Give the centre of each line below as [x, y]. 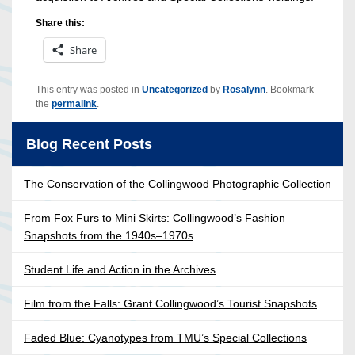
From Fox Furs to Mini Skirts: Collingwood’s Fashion [155, 218]
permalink [74, 104]
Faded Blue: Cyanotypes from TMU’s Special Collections [165, 338]
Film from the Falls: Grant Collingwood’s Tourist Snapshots [170, 304]
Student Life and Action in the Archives [120, 270]
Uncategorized [175, 90]
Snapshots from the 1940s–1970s [109, 236]
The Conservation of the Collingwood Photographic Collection [177, 184]
